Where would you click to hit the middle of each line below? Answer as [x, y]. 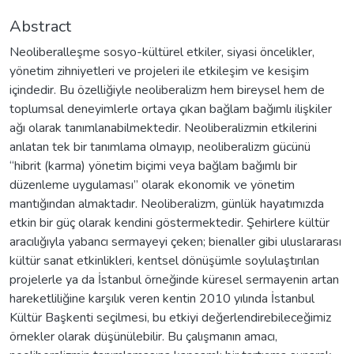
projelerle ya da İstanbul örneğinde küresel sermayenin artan [174, 279]
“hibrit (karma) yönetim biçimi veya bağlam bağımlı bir [153, 166]
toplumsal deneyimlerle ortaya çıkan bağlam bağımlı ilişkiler [171, 109]
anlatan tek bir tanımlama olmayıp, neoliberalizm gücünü [160, 147]
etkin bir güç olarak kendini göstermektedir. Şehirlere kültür [169, 222]
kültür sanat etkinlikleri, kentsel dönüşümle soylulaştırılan [164, 260]
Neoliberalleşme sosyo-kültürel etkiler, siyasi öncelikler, [162, 52]
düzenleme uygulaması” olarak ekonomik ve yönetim [152, 185]
